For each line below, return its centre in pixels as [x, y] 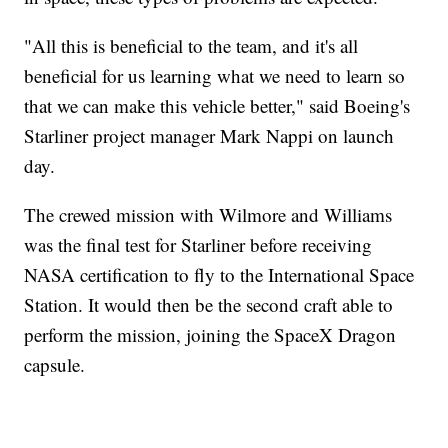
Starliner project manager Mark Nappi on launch [209, 135]
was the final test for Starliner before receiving [198, 244]
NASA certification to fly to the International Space [219, 274]
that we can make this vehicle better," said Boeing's [217, 105]
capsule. [55, 364]
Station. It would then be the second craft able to [209, 304]
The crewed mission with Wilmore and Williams [208, 214]
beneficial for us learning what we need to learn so [215, 75]
